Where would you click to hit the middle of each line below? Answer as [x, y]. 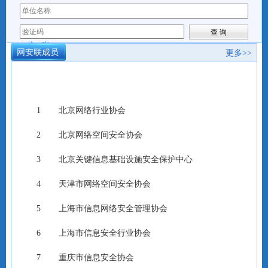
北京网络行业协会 [92, 111]
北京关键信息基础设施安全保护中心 [126, 160]
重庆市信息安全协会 [96, 258]
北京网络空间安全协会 [100, 135]
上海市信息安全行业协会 [105, 233]
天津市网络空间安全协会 [105, 184]
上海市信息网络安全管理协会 [113, 209]
